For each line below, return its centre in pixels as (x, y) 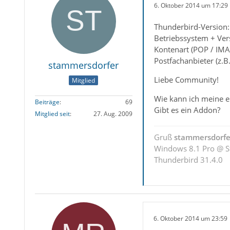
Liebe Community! (186, 80)
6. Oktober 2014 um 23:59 (190, 218)
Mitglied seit (52, 114)
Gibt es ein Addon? (187, 110)
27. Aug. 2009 (113, 114)
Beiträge (47, 102)
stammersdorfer (84, 65)
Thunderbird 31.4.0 (188, 160)
